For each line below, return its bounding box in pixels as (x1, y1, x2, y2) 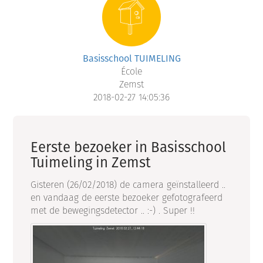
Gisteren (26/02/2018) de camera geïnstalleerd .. (31, 178, 226, 192)
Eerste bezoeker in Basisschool (31, 137, 227, 157)
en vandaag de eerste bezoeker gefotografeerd (31, 191, 223, 205)
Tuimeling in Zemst (31, 152, 151, 173)
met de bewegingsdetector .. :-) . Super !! (31, 204, 195, 218)
